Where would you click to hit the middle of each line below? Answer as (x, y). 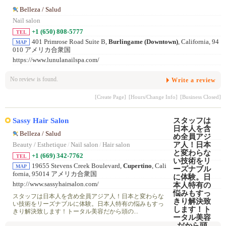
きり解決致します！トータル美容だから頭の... (75, 212)
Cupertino (137, 166)
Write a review (194, 80)
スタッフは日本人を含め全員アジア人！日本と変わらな (88, 196)
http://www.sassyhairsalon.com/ (56, 184)
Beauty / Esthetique (40, 145)
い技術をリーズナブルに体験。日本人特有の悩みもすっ (88, 204)
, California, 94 (199, 42)
